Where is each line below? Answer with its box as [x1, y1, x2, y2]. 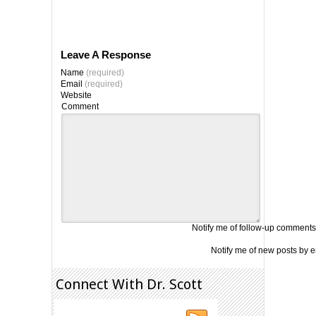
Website [61, 90, 92, 100]
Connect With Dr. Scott [56, 275, 202, 293]
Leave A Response [61, 48, 151, 61]
